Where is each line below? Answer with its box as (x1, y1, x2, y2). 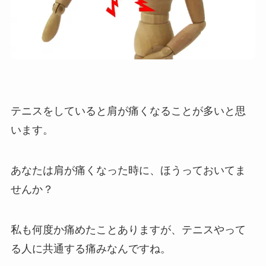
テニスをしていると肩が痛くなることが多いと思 (10, 105, 246, 118)
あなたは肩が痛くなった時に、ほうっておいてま (10, 164, 246, 177)
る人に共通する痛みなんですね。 (10, 242, 171, 255)
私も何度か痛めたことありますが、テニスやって (10, 223, 246, 236)
